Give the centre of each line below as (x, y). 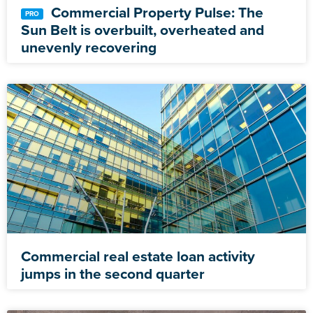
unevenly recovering (89, 48)
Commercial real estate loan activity (138, 256)
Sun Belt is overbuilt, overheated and (143, 30)
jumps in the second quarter (113, 274)
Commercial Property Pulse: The (155, 13)
